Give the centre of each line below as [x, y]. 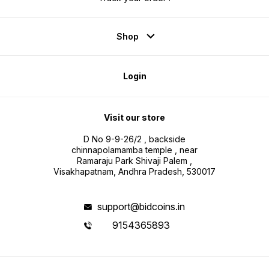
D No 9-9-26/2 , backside [134, 139]
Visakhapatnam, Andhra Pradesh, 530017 [134, 172]
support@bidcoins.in [141, 207]
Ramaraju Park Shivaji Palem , [134, 161]
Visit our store [134, 118]
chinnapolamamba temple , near [134, 150]
